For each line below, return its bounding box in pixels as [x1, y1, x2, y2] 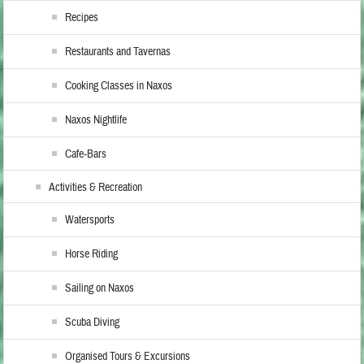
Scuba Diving [65, 315, 120, 331]
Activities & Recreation [49, 180, 143, 196]
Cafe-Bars [65, 147, 107, 162]
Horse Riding [65, 247, 119, 262]
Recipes [65, 11, 99, 26]
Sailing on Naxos [65, 281, 135, 297]
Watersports [65, 213, 115, 228]
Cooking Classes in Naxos [65, 79, 173, 94]
